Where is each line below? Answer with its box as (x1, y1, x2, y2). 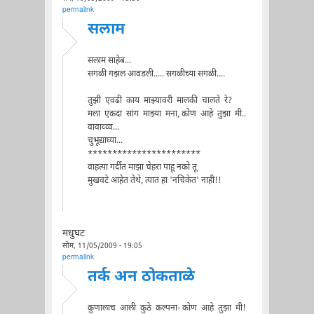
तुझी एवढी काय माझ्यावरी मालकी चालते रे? (87, 95, 232, 107)
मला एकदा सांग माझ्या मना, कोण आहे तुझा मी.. (87, 108, 246, 120)
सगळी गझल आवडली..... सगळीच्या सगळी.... (87, 68, 225, 80)
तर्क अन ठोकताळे (87, 266, 195, 287)
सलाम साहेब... (87, 55, 131, 67)
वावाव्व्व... (87, 121, 119, 133)
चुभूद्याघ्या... (87, 135, 123, 146)
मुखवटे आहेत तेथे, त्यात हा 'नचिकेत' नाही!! (87, 175, 221, 186)
